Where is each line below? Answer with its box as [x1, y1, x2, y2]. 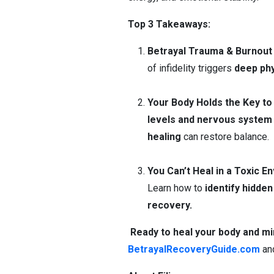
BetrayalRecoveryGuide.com [128, 243, 260, 255]
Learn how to [147, 182, 205, 194]
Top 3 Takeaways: [128, 18, 210, 30]
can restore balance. [181, 131, 269, 143]
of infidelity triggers [147, 62, 234, 74]
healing [147, 131, 181, 143]
